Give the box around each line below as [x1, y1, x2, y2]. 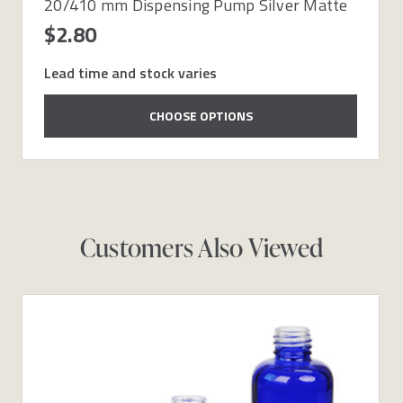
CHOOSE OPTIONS [148, 105, 253, 125]
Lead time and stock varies [44, 61, 217, 84]
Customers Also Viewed [79, 229, 324, 264]
